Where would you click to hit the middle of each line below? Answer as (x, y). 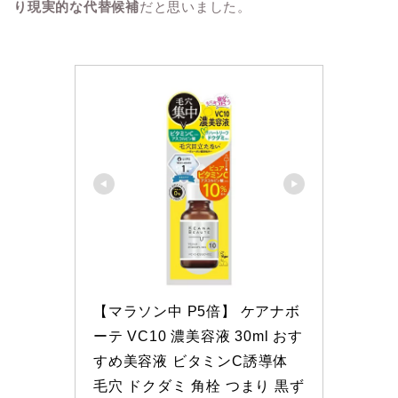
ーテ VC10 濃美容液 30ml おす (198, 336)
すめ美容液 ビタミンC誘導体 (191, 361)
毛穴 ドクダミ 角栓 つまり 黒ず (199, 386)
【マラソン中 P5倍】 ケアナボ (197, 311)
